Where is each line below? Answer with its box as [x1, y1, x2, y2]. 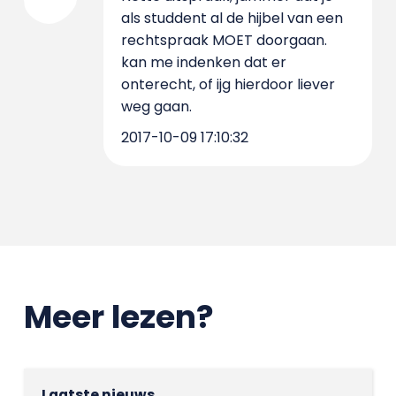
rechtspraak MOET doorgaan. [120, 29, 327, 50]
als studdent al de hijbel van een [120, 7, 343, 28]
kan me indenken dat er [120, 51, 286, 72]
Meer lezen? [23, 293, 214, 339]
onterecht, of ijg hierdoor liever [120, 73, 335, 95]
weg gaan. [120, 95, 192, 117]
